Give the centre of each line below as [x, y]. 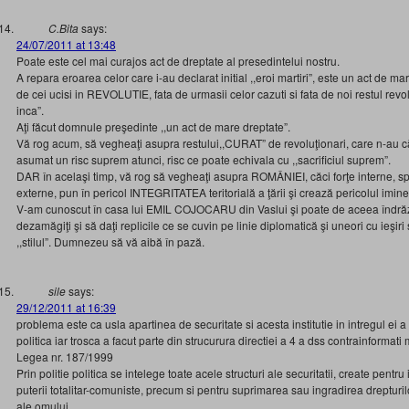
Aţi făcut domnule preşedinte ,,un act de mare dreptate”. [153, 126]
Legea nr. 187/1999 [65, 357]
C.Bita [63, 28]
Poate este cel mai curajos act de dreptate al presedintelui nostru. [178, 61]
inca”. [30, 110]
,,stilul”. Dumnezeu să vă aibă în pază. [110, 241]
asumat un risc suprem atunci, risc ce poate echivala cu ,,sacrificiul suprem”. [204, 159]
